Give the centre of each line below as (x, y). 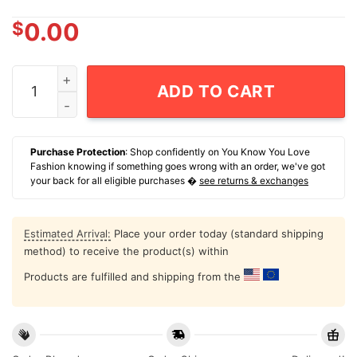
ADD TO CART (216, 91)
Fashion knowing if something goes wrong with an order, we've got (178, 167)
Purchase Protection (78, 152)
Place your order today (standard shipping (217, 234)
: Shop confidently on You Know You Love (218, 152)
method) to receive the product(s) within (126, 251)
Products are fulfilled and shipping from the (134, 277)
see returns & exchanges (254, 181)
